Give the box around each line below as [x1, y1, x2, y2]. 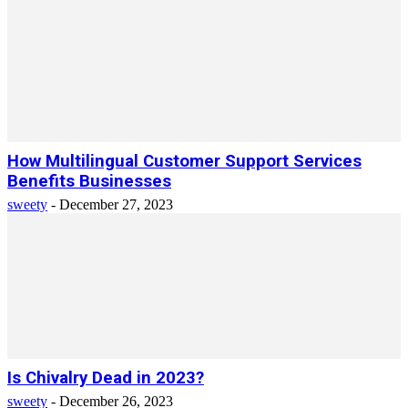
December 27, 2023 [59, 197, 173, 212]
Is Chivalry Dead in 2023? [7, 368, 204, 388]
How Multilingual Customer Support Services [7, 151, 362, 171]
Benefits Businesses [7, 171, 171, 191]
